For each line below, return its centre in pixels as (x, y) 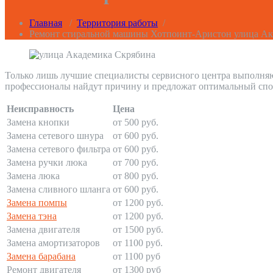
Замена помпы (37, 203)
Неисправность (40, 109)
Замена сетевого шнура (55, 136)
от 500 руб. (136, 122)
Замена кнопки (38, 122)
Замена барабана (41, 257)
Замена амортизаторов (53, 243)
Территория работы (117, 23)
